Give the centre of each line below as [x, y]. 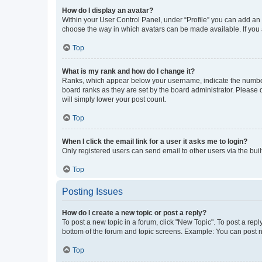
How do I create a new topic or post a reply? [134, 213]
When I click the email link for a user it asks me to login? [155, 141]
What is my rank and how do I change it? [128, 71]
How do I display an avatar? [108, 10]
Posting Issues [92, 191]
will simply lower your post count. [114, 99]
